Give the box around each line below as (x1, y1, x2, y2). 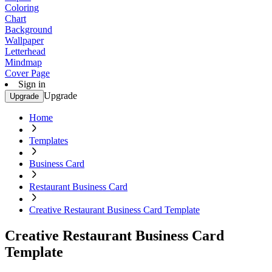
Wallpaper (5, 35, 44, 46)
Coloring (5, 2, 39, 13)
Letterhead (5, 46, 46, 56)
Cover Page (5, 68, 50, 78)
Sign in (18, 79, 46, 89)
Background (5, 24, 52, 35)
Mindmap (5, 57, 42, 67)
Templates (29, 135, 68, 146)
